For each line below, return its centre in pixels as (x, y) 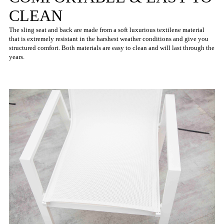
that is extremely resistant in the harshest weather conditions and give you (109, 39)
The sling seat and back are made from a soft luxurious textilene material (107, 30)
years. (17, 57)
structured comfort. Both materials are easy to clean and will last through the (112, 48)
